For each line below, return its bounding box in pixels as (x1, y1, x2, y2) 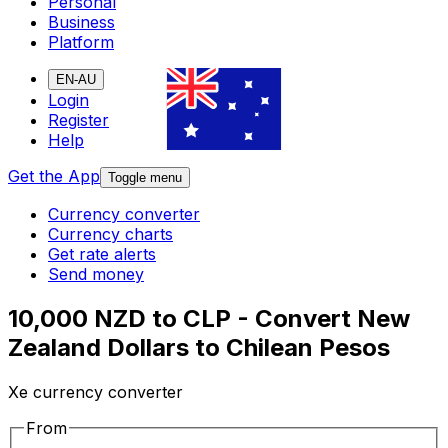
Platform (48, 32, 114, 53)
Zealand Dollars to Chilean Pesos (8, 333, 390, 363)
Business (48, 12, 115, 33)
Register (48, 110, 109, 131)
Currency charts (48, 224, 173, 245)
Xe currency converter (8, 382, 183, 403)
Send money (48, 264, 144, 285)
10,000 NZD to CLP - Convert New (8, 304, 410, 334)
